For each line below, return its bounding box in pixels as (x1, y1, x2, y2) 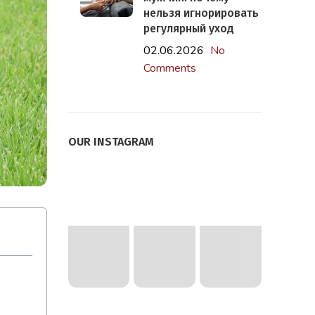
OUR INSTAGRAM (67, 135, 154, 148)
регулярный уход (143, 22, 234, 35)
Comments (143, 60, 196, 76)
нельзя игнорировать (143, 6, 259, 20)
